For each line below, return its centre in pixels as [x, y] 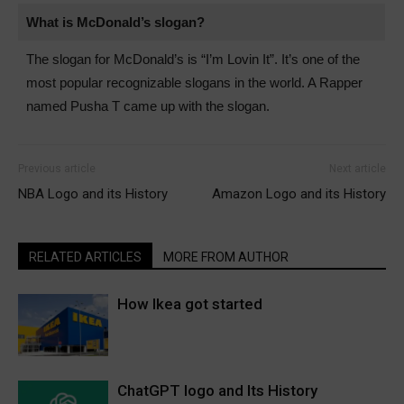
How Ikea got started [190, 304]
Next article [358, 169]
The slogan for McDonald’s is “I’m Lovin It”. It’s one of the [193, 60]
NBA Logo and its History [93, 194]
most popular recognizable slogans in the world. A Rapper [194, 83]
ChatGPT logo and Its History [217, 391]
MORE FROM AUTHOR [226, 257]
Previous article [57, 169]
